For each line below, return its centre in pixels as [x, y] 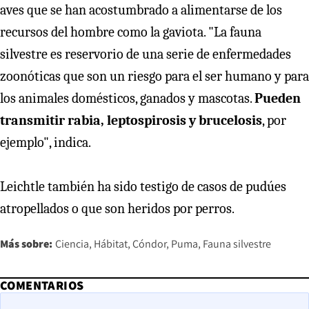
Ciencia [72, 244]
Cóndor [149, 244]
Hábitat [111, 244]
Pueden [278, 99]
